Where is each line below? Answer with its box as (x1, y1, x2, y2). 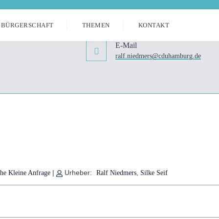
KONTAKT (138, 21, 169, 29)
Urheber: (64, 169, 92, 177)
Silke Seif (140, 169, 168, 177)
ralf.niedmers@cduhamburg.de (115, 52, 201, 60)
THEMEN (82, 21, 110, 29)
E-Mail (115, 41, 137, 49)
